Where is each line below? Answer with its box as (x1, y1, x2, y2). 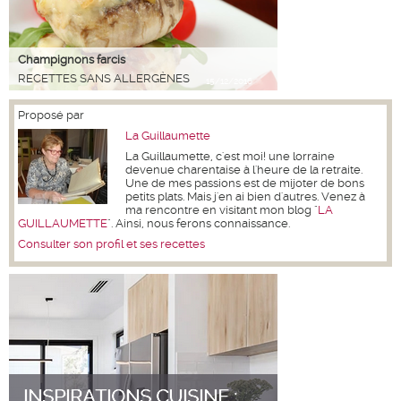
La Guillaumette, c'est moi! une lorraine (125, 149, 335, 164)
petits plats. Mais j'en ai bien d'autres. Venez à (125, 190, 365, 204)
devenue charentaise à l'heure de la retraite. (125, 163, 363, 177)
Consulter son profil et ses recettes (18, 237, 205, 252)
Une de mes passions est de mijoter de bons (125, 176, 364, 191)
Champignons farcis (18, 53, 125, 67)
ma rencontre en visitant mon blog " (125, 203, 318, 218)
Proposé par (18, 108, 84, 123)
